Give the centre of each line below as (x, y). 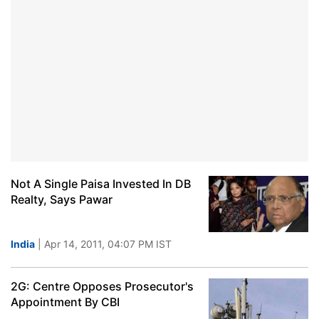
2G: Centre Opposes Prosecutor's (102, 286)
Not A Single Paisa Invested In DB (101, 184)
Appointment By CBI (65, 302)
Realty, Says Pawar (62, 199)
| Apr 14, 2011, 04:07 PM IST (103, 244)
